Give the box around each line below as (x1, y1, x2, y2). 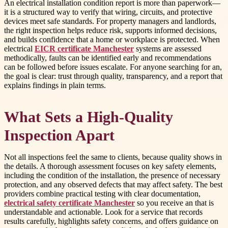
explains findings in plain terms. (4, 80, 106, 90)
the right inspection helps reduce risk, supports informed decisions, (4, 25, 217, 35)
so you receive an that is (135, 198, 214, 208)
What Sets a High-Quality (4, 109, 173, 126)
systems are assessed (134, 44, 202, 53)
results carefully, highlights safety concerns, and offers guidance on (4, 217, 218, 226)
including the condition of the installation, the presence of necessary (4, 171, 220, 180)
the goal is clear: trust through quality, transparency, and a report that (4, 71, 222, 80)
